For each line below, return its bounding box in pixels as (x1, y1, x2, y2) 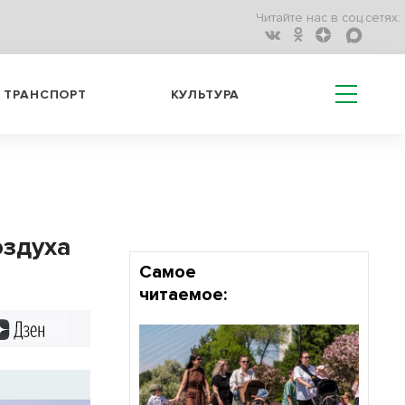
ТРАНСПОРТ (4, 86, 87, 102)
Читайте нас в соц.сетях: (256, 10, 400, 26)
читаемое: (138, 284, 227, 306)
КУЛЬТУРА (170, 86, 240, 102)
